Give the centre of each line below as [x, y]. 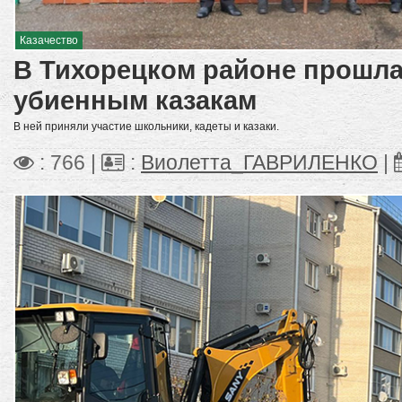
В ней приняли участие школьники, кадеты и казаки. [146, 126]
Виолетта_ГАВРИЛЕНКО [259, 162]
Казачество [49, 40]
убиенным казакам [135, 100]
